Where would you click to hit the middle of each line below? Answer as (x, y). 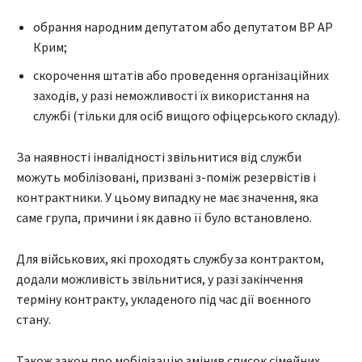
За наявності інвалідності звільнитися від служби (159, 157)
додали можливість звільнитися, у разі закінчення (160, 279)
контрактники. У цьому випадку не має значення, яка (167, 198)
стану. (34, 320)
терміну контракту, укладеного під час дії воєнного (164, 299)
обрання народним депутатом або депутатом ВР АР (183, 27)
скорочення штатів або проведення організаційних (181, 76)
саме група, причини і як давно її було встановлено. (164, 218)
